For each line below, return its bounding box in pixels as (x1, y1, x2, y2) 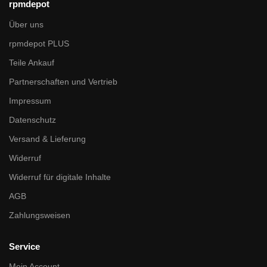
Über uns (9, 19, 44, 29)
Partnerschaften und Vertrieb (9, 76, 117, 86)
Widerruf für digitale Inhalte (9, 172, 111, 182)
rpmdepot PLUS (9, 38, 69, 48)
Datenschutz (9, 114, 56, 125)
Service (9, 241, 40, 252)
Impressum (9, 95, 51, 105)
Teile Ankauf (9, 57, 54, 67)
